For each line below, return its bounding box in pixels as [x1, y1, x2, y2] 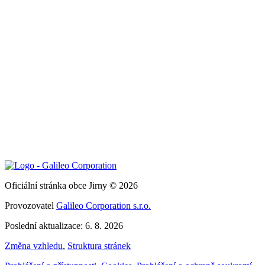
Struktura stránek [67, 240, 131, 251]
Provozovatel [5, 200, 56, 211]
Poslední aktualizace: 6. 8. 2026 [5, 220, 123, 231]
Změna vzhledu [5, 240, 63, 251]
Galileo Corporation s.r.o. [56, 200, 151, 211]
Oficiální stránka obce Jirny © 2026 [5, 180, 138, 190]
